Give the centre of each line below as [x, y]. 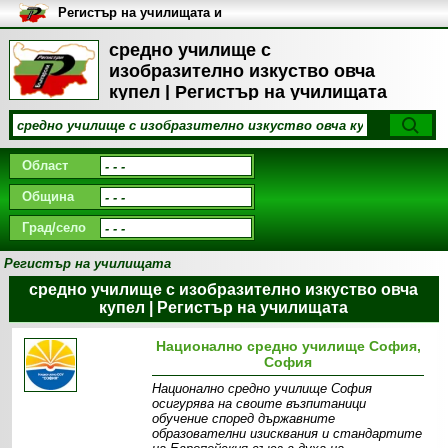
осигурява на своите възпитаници [259, 403]
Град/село [53, 227]
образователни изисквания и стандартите [287, 433]
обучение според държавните [244, 418]
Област [44, 165]
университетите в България [147, 27]
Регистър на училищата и [139, 12]
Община [47, 196]
